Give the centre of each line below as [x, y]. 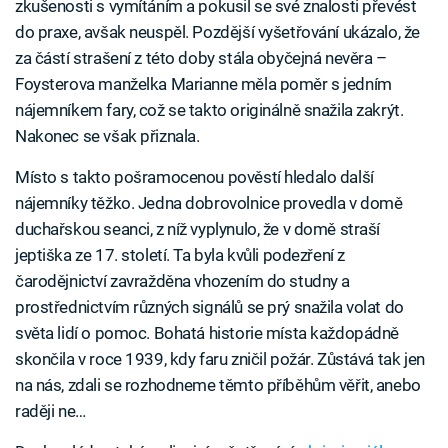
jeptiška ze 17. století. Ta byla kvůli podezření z [180, 255]
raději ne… [50, 411]
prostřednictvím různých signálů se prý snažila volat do [209, 307]
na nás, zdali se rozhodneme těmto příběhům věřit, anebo [218, 385]
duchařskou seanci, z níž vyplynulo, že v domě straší [198, 229]
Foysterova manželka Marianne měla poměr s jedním [203, 84]
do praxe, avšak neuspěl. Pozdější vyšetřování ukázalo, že [217, 32]
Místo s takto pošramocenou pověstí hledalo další [194, 177]
